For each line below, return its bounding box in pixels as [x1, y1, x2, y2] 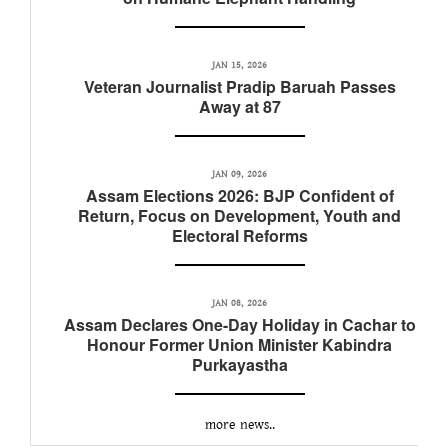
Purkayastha [191, 352, 288, 376]
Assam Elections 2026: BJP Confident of [85, 183, 394, 207]
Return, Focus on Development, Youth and [78, 203, 401, 227]
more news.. [204, 414, 275, 435]
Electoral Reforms [171, 223, 308, 247]
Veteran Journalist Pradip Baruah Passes [83, 74, 396, 98]
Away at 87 [198, 94, 281, 118]
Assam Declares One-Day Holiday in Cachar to [63, 312, 416, 336]
